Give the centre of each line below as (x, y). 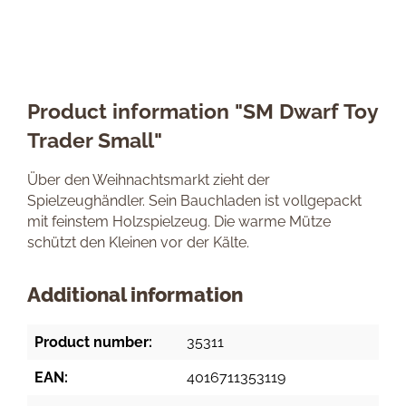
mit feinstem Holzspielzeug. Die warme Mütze (179, 222)
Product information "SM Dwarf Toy (203, 111)
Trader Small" (95, 140)
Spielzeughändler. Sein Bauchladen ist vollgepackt (194, 201)
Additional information (135, 295)
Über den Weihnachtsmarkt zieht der (149, 180)
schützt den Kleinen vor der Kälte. (138, 242)
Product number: (93, 342)
